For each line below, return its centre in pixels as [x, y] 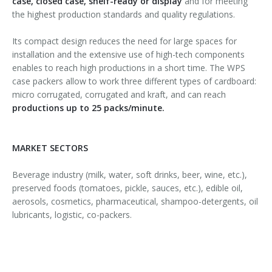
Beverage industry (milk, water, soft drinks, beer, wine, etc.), [130, 175]
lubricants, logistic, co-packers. [72, 215]
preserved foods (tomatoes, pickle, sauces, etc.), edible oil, [127, 188]
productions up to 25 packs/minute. [88, 108]
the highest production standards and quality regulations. [124, 15]
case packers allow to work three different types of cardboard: [134, 81]
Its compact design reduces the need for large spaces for [124, 41]
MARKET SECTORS [50, 148]
